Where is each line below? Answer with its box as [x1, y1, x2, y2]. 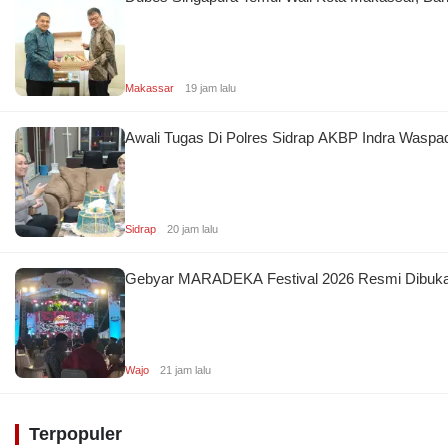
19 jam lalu [185, 81, 236, 94]
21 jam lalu [160, 363, 211, 376]
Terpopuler [29, 423, 122, 444]
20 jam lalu [167, 222, 218, 235]
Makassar [125, 81, 177, 94]
